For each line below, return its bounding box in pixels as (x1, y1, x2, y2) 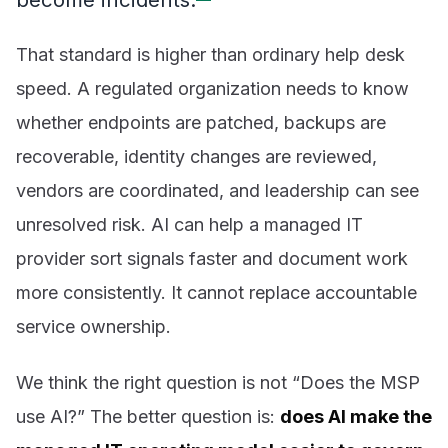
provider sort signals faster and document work (16, 248, 408, 270)
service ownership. (16, 316, 171, 338)
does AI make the (280, 405, 432, 427)
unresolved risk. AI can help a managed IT (16, 214, 363, 236)
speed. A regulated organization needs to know (16, 78, 409, 100)
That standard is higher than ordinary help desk (16, 44, 405, 66)
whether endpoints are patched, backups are (16, 112, 386, 134)
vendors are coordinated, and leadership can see (16, 180, 419, 202)
